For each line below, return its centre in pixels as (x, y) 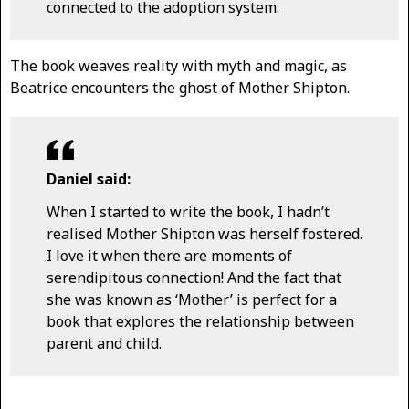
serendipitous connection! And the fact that (194, 277)
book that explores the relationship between (200, 321)
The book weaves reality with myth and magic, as (178, 66)
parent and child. (104, 343)
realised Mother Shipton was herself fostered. (204, 233)
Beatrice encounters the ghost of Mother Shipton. (180, 88)
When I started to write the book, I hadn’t (188, 211)
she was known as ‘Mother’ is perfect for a (192, 299)
